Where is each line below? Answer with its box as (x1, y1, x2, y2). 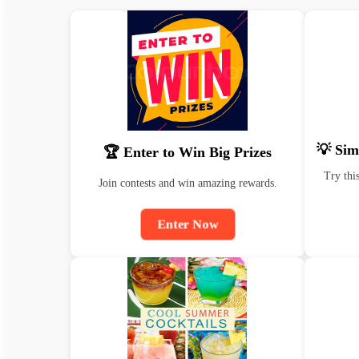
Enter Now (155, 216, 220, 232)
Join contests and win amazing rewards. (98, 177, 277, 189)
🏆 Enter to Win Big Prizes (103, 144, 272, 160)
